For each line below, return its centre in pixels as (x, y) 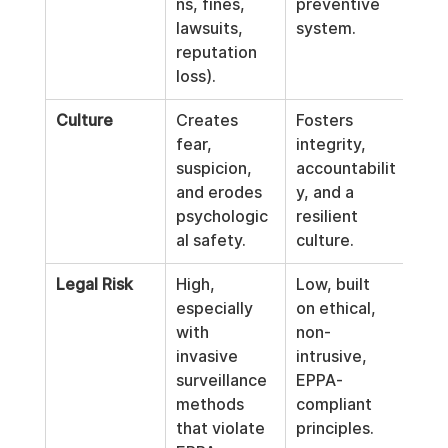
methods (211, 404)
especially (216, 308)
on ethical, (337, 308)
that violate (222, 428)
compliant (335, 404)
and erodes (220, 192)
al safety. (210, 240)
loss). (195, 76)
